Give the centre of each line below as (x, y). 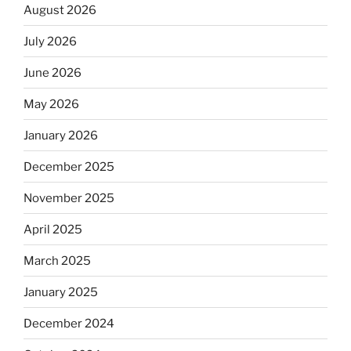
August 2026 (60, 10)
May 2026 (51, 104)
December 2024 (69, 323)
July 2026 (50, 41)
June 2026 (52, 72)
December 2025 (69, 166)
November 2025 (69, 198)
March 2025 (57, 261)
